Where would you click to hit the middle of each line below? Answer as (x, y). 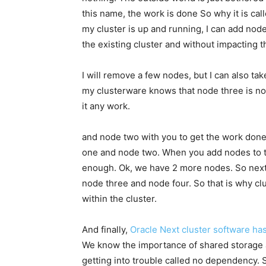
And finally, (106, 230)
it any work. (106, 106)
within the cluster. (119, 199)
